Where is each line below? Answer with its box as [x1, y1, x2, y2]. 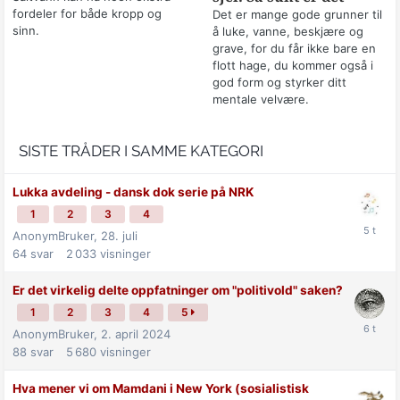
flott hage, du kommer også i [212, 57, 373, 72]
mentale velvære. [212, 91, 309, 106]
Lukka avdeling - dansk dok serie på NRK [12, 184, 254, 199]
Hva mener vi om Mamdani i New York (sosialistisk [12, 380, 309, 396]
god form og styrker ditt [212, 74, 346, 89]
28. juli [101, 228, 137, 243]
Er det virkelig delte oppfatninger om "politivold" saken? [12, 282, 343, 297]
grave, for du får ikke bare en [212, 40, 376, 55]
